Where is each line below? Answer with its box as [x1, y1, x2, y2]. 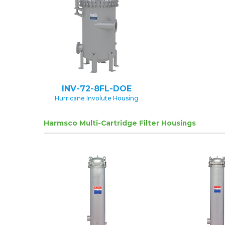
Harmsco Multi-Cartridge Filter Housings [44, 119, 196, 127]
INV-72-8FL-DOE [61, 83, 132, 93]
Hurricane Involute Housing [54, 94, 139, 102]
